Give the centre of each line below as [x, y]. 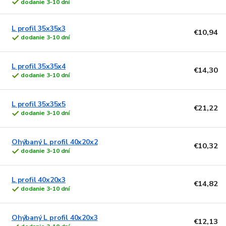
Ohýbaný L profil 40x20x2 [55, 142]
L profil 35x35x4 [39, 67]
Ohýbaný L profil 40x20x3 [55, 218]
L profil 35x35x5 [39, 104]
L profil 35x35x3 [39, 29]
